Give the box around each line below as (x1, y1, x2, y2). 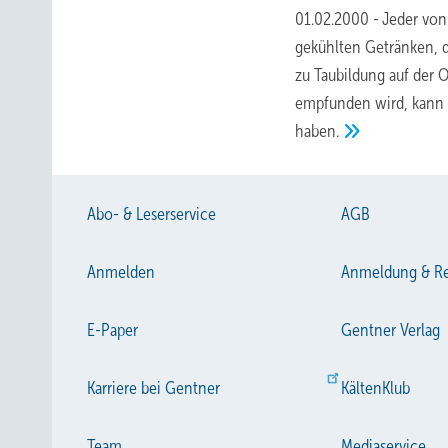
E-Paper (87, 319, 138, 340)
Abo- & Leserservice (87, 203, 216, 224)
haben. (295, 120, 340, 141)
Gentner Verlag (340, 319, 440, 340)
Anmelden (87, 261, 155, 282)
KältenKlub (340, 377, 410, 398)
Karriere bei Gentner (87, 377, 220, 398)
